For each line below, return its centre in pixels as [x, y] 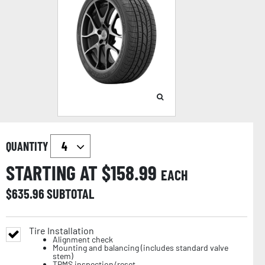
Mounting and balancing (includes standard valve [140, 247]
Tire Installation [62, 230]
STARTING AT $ [58, 172]
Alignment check [83, 239]
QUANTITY [28, 146]
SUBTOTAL [70, 193]
